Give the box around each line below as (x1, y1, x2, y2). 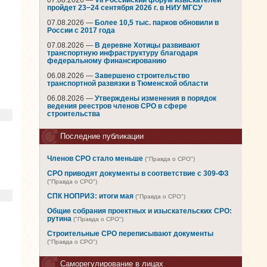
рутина (47, 215, 72, 222)
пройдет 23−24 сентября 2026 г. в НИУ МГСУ (47, 4, 202, 11)
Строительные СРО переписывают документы (47, 230, 213, 237)
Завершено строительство (95, 72, 190, 79)
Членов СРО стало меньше (47, 155, 143, 162)
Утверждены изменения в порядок (95, 95, 216, 102)
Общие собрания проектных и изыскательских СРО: (47, 207, 232, 215)
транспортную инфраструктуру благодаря (47, 49, 198, 57)
